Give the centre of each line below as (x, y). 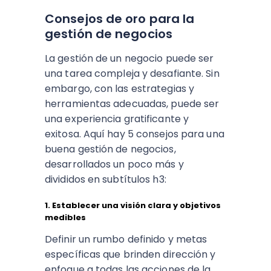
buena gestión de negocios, (110, 149)
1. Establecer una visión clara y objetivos (133, 206)
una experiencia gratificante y (117, 119)
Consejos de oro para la (120, 19)
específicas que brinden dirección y (130, 255)
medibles (65, 218)
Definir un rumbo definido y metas (126, 240)
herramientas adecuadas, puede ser (132, 104)
